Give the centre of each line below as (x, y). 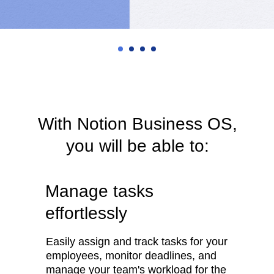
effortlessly (86, 213)
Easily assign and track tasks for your (137, 242)
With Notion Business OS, (137, 124)
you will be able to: (137, 146)
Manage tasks (99, 191)
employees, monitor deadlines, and (131, 256)
